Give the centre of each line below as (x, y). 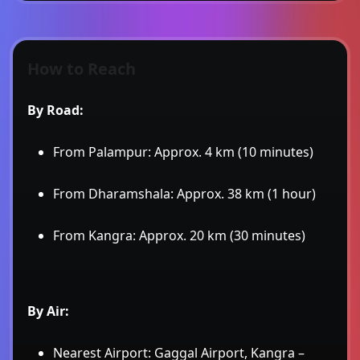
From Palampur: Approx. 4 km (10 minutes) (183, 151)
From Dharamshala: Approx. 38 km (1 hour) (184, 193)
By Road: (55, 110)
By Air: (48, 311)
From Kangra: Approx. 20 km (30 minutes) (179, 235)
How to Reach (82, 68)
